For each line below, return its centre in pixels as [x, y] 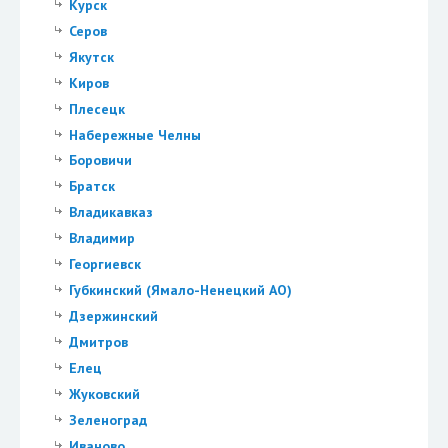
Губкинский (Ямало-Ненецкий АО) [180, 290]
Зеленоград [107, 420]
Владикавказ [110, 212]
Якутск [91, 56]
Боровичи [100, 160]
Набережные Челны [134, 134]
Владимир [101, 238]
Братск [91, 186]
